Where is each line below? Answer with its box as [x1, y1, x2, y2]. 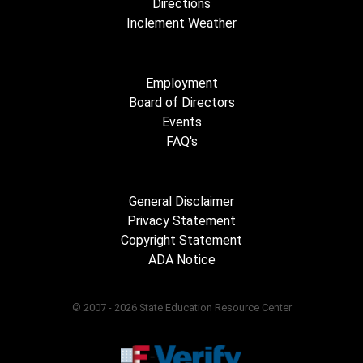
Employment [145, 75, 218, 91]
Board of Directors [128, 95, 235, 110]
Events [161, 114, 202, 130]
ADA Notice [147, 252, 216, 267]
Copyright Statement [121, 233, 242, 248]
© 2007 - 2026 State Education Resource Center [71, 301, 292, 314]
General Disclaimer [129, 194, 234, 209]
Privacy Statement [127, 213, 236, 228]
